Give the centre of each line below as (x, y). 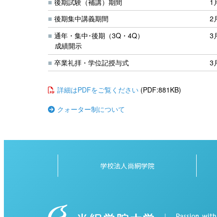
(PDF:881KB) (161, 90)
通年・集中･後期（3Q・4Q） (99, 36)
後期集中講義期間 (81, 19)
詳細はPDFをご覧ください (98, 90)
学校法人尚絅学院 (127, 166)
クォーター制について (91, 109)
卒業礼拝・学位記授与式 (92, 63)
